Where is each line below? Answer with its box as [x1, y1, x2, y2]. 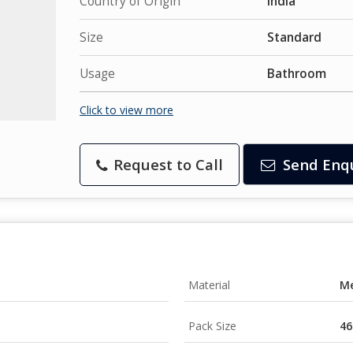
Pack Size [188, 318, 236, 333]
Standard [267, 28, 321, 46]
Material [188, 277, 230, 292]
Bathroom [267, 65, 326, 82]
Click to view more [80, 102, 173, 117]
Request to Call [110, 154, 223, 174]
